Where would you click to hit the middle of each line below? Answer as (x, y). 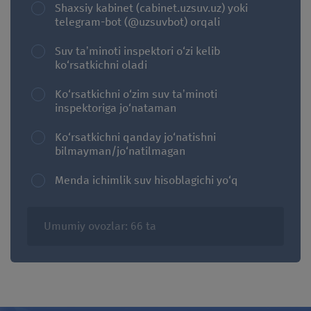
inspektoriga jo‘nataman (116, 108)
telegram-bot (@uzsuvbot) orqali (137, 22)
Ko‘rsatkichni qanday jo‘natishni (135, 137)
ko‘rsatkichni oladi (101, 65)
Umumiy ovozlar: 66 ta (100, 226)
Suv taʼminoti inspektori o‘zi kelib (137, 51)
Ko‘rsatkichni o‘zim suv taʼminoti (136, 94)
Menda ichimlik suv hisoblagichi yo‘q (146, 180)
